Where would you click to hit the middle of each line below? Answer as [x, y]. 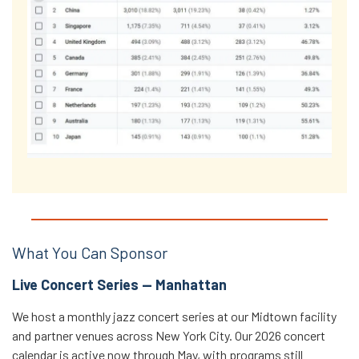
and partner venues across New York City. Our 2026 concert [169, 335]
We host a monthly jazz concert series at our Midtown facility [174, 316]
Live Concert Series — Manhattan [119, 284]
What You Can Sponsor [90, 252]
